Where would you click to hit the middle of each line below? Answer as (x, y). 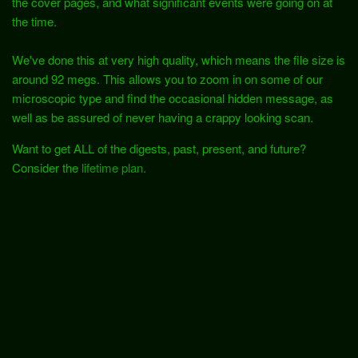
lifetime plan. (114, 167)
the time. (34, 21)
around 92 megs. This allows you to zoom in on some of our (167, 78)
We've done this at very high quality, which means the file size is (179, 59)
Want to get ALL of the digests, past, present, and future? (159, 148)
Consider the (47, 167)
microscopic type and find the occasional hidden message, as (173, 97)
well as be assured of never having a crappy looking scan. (163, 117)
